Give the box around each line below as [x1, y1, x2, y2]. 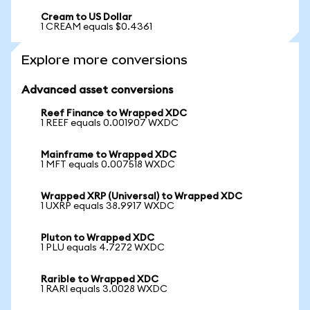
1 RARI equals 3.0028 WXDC [41, 284, 167, 294]
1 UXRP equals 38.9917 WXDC [41, 201, 174, 211]
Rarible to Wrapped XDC [41, 275, 158, 284]
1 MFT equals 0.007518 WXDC [41, 160, 175, 170]
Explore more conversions [21, 53, 188, 67]
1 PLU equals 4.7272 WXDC [41, 243, 165, 253]
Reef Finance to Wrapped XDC [41, 109, 187, 118]
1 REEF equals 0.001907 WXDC [41, 118, 179, 128]
